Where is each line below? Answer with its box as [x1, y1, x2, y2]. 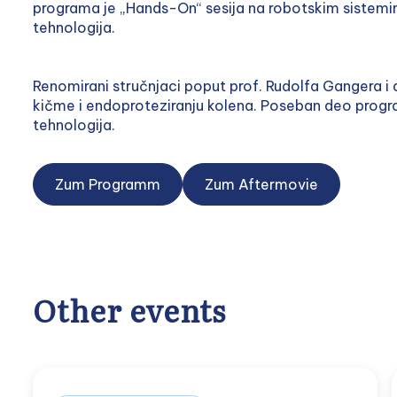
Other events [32, 287, 226, 331]
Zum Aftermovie [204, 175, 318, 193]
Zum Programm [54, 175, 160, 193]
